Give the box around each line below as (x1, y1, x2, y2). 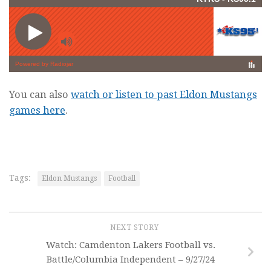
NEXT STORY (110, 223, 161, 232)
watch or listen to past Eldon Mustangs (71, 88, 257, 101)
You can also (9, 88, 71, 101)
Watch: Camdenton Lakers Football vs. (46, 239, 215, 250)
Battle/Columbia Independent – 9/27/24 (47, 253, 215, 265)
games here (9, 104, 65, 117)
